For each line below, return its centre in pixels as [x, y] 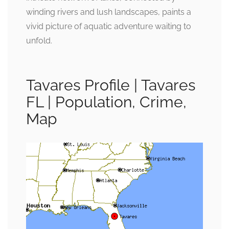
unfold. [39, 41]
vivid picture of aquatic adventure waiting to [109, 26]
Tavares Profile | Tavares [111, 85]
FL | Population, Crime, [106, 102]
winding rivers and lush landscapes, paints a [109, 12]
